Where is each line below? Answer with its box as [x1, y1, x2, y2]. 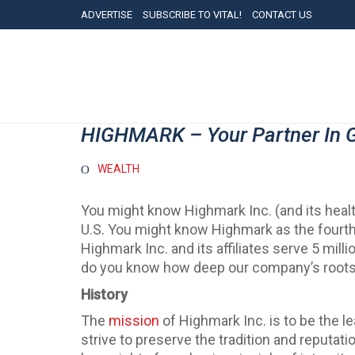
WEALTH [97, 162, 139, 175]
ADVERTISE [81, 9, 132, 21]
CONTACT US [252, 9, 312, 21]
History [81, 285, 128, 303]
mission [109, 312, 159, 329]
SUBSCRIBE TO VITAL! [143, 9, 242, 21]
